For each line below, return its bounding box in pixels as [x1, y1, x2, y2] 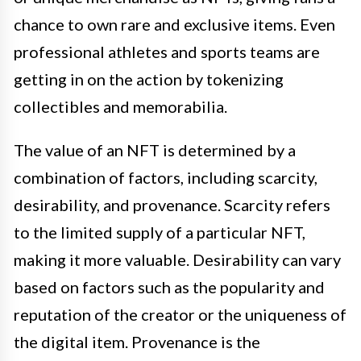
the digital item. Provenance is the [14, 331, 260, 351]
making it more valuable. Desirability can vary [14, 249, 341, 269]
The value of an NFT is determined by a [14, 139, 296, 160]
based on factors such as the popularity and [14, 276, 325, 297]
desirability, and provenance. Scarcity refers [14, 194, 330, 214]
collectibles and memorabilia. [14, 96, 227, 116]
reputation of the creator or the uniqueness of [14, 304, 346, 324]
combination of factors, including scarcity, [14, 167, 317, 187]
